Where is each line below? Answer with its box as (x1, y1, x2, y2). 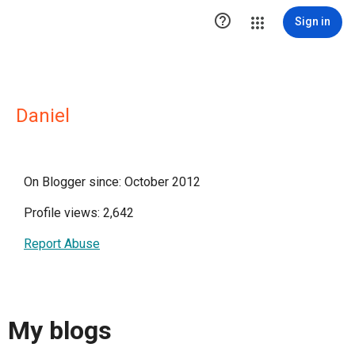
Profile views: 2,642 (24, 205, 134, 220)
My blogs (8, 315, 112, 346)
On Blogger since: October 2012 (24, 174, 200, 189)
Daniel (16, 105, 70, 127)
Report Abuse (24, 236, 100, 251)
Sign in (295, 15, 330, 28)
